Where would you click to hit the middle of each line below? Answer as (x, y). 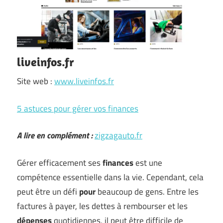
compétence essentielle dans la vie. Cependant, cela (110, 177)
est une (148, 163)
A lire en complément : (55, 135)
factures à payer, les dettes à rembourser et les (102, 206)
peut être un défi (48, 191)
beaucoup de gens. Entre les (147, 191)
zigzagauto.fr (118, 135)
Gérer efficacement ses (60, 163)
